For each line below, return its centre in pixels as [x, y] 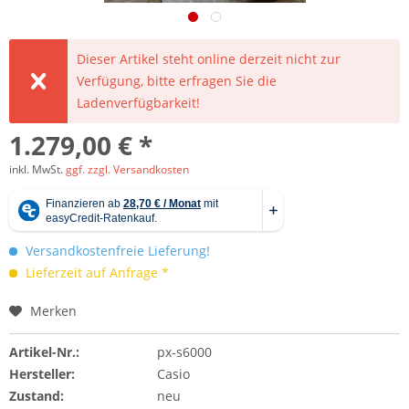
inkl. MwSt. [37, 169]
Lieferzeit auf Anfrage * [95, 273]
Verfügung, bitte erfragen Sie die [177, 81]
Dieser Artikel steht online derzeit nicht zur [209, 59]
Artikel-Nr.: [44, 352]
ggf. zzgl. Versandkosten [127, 169]
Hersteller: [42, 374]
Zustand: [37, 396]
